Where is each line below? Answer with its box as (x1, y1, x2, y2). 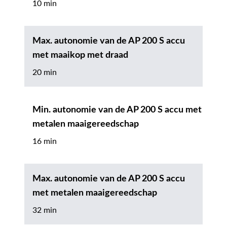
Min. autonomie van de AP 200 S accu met (32, 105, 202, 115)
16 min (32, 137, 57, 145)
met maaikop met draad (32, 50, 128, 60)
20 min (32, 68, 57, 77)
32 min (32, 206, 57, 214)
